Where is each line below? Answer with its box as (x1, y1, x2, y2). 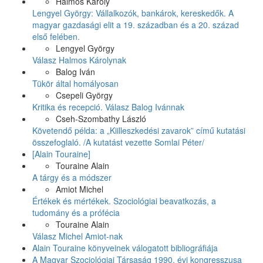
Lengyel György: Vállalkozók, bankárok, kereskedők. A (32, 7, 234, 19)
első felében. (32, 31, 80, 43)
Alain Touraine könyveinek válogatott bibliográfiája (32, 242, 218, 254)
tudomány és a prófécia (32, 207, 120, 219)
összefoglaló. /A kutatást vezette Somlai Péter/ (32, 136, 204, 149)
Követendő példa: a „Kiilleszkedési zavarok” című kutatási (32, 124, 245, 137)
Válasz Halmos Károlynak (32, 54, 126, 66)
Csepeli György (56, 89, 113, 102)
